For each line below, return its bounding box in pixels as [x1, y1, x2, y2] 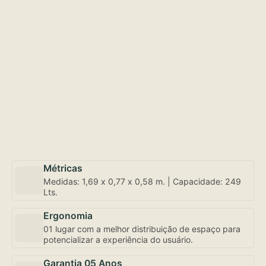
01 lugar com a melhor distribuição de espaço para [43, 224, 240, 234]
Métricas [43, 163, 83, 174]
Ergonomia [43, 210, 93, 221]
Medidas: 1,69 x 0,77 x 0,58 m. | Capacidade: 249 [43, 176, 241, 186]
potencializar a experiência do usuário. [43, 235, 193, 245]
